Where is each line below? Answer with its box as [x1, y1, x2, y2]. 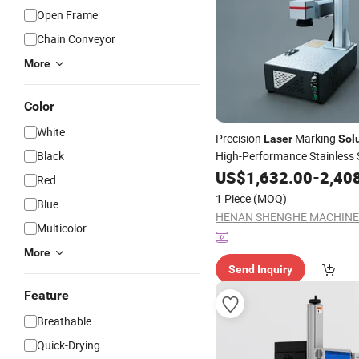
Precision [216, 131, 264, 146]
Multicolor [37, 220, 87, 236]
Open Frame [37, 7, 98, 22]
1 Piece [216, 191, 251, 206]
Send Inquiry [228, 263, 292, 276]
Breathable [37, 313, 91, 329]
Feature [24, 288, 69, 303]
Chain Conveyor [37, 31, 115, 46]
